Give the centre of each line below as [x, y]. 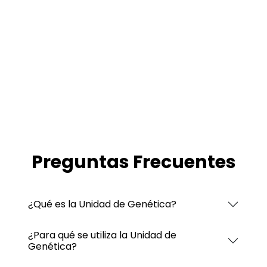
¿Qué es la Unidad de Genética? [102, 204]
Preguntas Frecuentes [133, 162]
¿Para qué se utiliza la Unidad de [102, 235]
